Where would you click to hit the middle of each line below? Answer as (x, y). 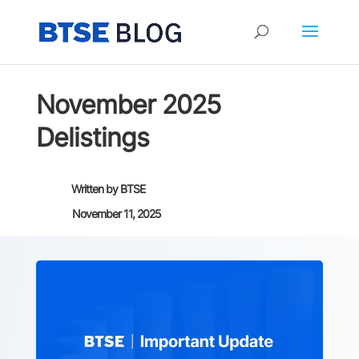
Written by (95, 189)
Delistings (92, 137)
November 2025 (128, 105)
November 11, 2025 (116, 214)
